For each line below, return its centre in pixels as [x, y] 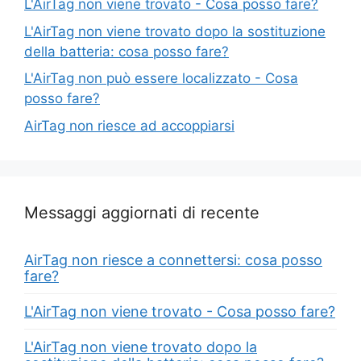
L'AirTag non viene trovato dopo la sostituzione [175, 31]
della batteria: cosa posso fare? [127, 51]
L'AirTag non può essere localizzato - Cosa [161, 78]
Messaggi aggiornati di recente [142, 212]
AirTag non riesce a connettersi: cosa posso [173, 259]
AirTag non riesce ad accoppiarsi [129, 125]
